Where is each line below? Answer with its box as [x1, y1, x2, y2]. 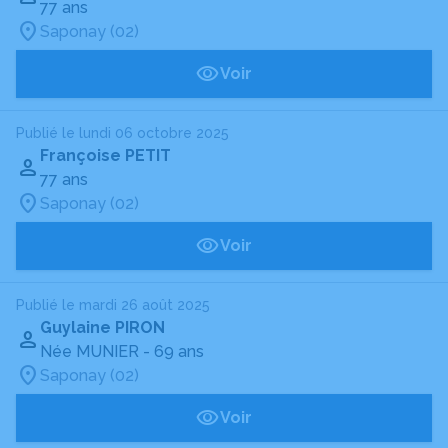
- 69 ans [143, 342, 204, 361]
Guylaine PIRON [40, 318, 165, 337]
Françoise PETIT [40, 146, 171, 165]
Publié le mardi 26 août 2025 [16, 297, 210, 313]
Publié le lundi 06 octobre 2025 [16, 125, 229, 141]
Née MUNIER [40, 342, 139, 361]
